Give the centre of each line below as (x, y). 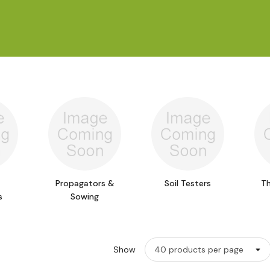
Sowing (85, 196)
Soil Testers (188, 183)
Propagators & (85, 183)
